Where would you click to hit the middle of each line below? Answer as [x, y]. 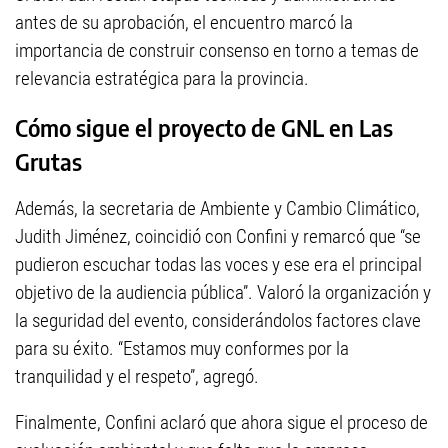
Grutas [48, 161]
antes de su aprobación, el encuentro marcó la [184, 22]
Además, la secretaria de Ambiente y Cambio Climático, [217, 209]
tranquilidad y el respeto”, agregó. [137, 377]
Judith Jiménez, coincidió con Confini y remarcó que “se [218, 237]
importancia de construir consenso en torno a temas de [217, 50]
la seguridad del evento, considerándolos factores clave [218, 321]
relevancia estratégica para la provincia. [162, 78]
